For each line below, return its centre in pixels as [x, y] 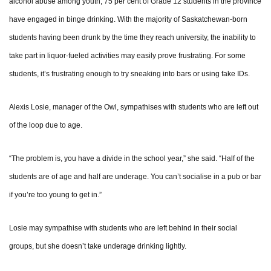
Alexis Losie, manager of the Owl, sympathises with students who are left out [134, 107]
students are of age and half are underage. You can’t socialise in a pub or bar [135, 177]
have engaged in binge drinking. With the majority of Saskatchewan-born [128, 20]
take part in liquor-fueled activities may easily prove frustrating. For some [127, 56]
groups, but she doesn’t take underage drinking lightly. [98, 247]
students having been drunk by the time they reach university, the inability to [132, 38]
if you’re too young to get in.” [55, 195]
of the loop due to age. [46, 126]
